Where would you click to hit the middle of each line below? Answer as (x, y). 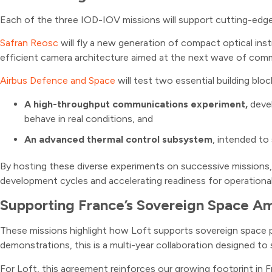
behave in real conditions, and (89, 118)
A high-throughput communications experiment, (137, 104)
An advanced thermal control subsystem (118, 139)
